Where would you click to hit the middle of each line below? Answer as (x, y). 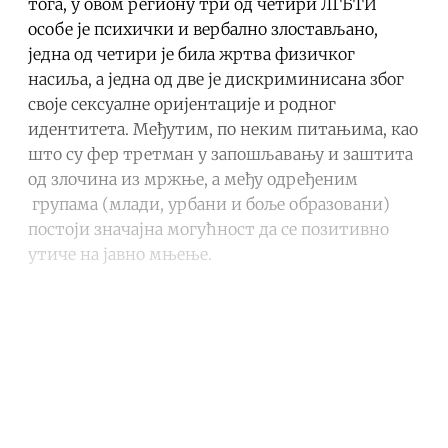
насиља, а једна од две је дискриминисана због (216, 78)
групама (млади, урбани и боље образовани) (209, 203)
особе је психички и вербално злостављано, (203, 28)
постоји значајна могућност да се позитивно (208, 228)
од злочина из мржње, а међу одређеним (193, 178)
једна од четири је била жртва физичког (191, 53)
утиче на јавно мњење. (122, 253)
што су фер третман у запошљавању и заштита (220, 153)
